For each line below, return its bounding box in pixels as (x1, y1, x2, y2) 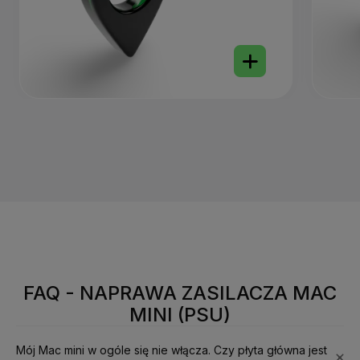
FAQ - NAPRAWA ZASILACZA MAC (23, 281, 337, 305)
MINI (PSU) (129, 303, 231, 327)
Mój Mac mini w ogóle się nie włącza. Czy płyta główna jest (16, 342, 327, 357)
